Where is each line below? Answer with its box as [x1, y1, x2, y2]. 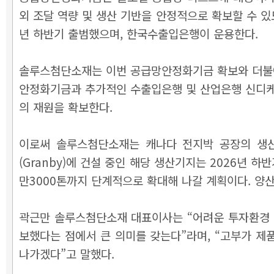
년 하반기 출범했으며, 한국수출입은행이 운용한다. [19, 25, 258, 42]
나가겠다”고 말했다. [19, 245, 114, 262]
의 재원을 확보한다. [19, 98, 113, 115]
